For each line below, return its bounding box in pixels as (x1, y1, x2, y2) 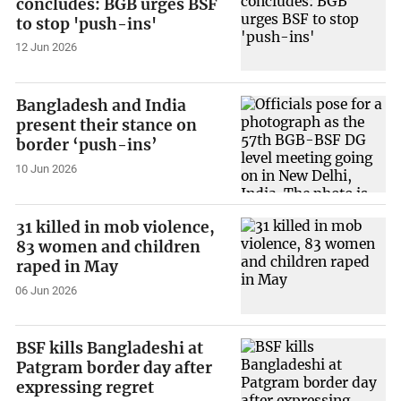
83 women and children (16, 236, 201, 257)
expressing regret (16, 378, 155, 398)
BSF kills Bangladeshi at (16, 338, 204, 359)
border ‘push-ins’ (16, 135, 158, 156)
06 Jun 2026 (15, 283, 78, 297)
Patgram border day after (16, 358, 213, 379)
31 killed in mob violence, (16, 217, 216, 237)
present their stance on (16, 115, 198, 136)
